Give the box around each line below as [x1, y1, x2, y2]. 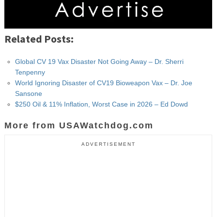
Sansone [15, 89, 42, 97]
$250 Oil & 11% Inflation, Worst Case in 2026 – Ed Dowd [15, 100, 188, 108]
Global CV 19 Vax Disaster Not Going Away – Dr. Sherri [15, 57, 184, 65]
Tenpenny [15, 68, 45, 76]
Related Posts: [4, 31, 74, 46]
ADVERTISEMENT [81, 141, 136, 147]
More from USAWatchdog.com [4, 120, 154, 130]
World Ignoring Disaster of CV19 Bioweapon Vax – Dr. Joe [15, 78, 192, 87]
